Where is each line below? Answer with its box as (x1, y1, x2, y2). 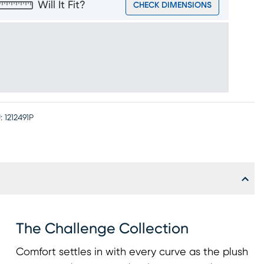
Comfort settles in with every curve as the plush (15, 247, 248, 258)
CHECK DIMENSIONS (133, 1, 212, 9)
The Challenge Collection (15, 222, 189, 236)
